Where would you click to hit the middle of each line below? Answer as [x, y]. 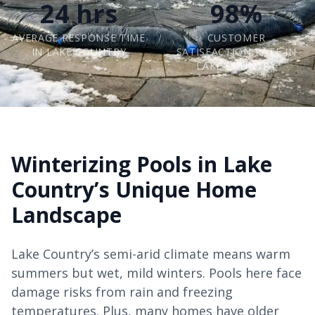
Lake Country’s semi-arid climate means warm [151, 254]
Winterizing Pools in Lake [142, 164]
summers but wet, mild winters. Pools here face [156, 273]
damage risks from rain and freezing [122, 292]
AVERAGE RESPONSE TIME [79, 38]
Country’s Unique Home [134, 189]
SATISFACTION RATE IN [236, 52]
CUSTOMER [236, 38]
